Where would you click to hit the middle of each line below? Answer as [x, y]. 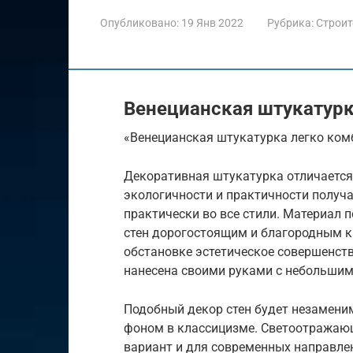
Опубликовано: [139, 22]
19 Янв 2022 [212, 22]
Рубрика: [290, 22]
